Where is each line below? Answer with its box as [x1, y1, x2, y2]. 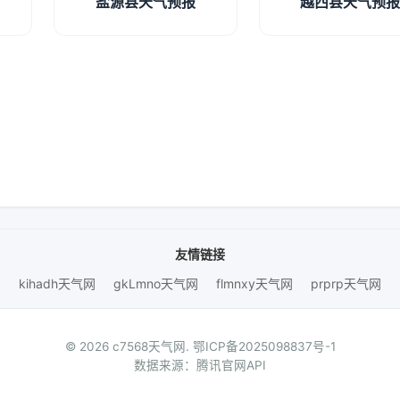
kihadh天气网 [19, 276, 96, 291]
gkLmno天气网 [113, 276, 198, 291]
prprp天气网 [311, 276, 381, 291]
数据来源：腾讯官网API [134, 358, 266, 372]
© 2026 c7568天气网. [64, 339, 193, 354]
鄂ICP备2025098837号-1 [192, 339, 336, 354]
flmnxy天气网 [216, 276, 293, 291]
